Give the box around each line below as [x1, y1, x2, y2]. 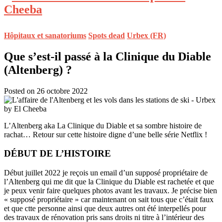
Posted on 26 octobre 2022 [4, 86, 88, 95]
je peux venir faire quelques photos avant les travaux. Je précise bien [4, 186, 217, 195]
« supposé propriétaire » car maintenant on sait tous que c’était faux [4, 195, 214, 204]
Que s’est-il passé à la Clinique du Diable [4, 50, 211, 63]
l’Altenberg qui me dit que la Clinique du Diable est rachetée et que [4, 177, 214, 186]
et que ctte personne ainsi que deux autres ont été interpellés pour [4, 204, 206, 213]
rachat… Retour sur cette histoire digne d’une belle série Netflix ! [4, 130, 207, 139]
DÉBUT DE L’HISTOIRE [4, 148, 111, 159]
